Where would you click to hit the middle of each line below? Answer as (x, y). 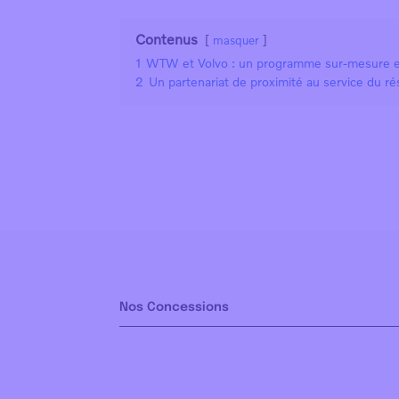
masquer (236, 41)
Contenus (167, 40)
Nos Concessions (175, 308)
